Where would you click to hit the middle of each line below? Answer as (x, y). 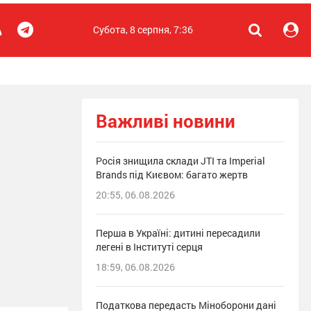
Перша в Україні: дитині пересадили (178, 233)
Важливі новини (166, 121)
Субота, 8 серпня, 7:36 (143, 30)
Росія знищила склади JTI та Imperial (180, 161)
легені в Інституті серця (149, 247)
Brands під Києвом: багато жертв (172, 175)
